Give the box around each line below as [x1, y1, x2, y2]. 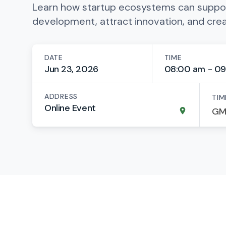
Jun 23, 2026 [44, 63, 98, 75]
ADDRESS [44, 92, 78, 101]
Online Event [44, 102, 96, 114]
